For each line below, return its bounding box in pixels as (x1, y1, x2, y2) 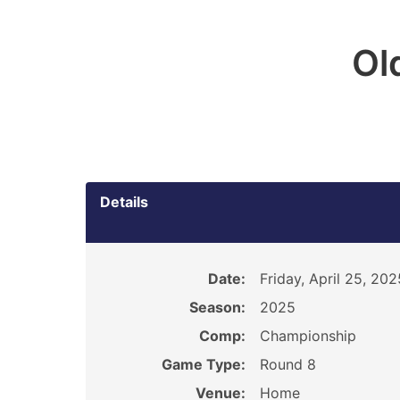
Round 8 (259, 355, 316, 373)
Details (100, 193, 148, 211)
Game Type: (161, 355, 246, 373)
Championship (259, 327, 356, 345)
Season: (188, 298, 246, 316)
